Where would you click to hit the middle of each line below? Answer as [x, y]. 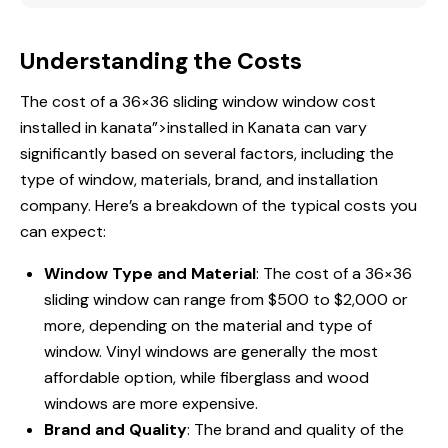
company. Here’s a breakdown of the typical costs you [218, 206]
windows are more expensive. [151, 404]
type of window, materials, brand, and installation [199, 180]
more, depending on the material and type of [208, 326]
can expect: [63, 232]
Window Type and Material [150, 274]
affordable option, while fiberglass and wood [206, 378]
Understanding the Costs [161, 61]
